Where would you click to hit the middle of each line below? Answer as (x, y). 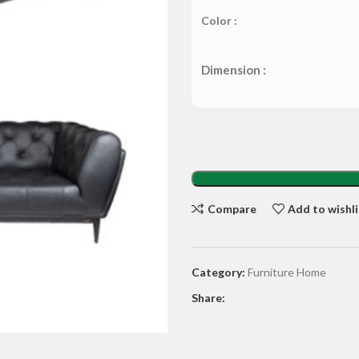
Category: (218, 272)
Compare (232, 208)
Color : (219, 20)
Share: (208, 298)
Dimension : (234, 70)
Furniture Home (287, 272)
